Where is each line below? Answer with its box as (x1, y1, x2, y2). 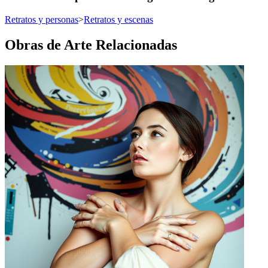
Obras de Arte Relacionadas (5, 36, 177, 53)
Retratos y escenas (84, 14, 153, 25)
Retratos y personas (5, 14, 78, 25)
